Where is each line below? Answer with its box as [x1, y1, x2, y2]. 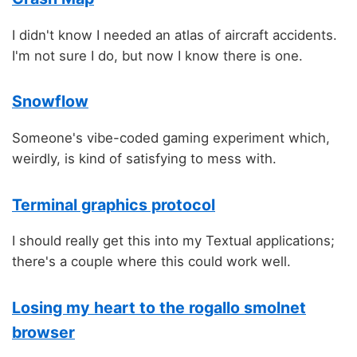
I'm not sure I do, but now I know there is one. [12, 47, 303, 64]
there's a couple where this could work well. [12, 253, 291, 270]
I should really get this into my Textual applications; [12, 233, 335, 249]
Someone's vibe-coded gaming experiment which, [12, 130, 330, 147]
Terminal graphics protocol [12, 194, 215, 214]
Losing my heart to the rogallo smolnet [12, 297, 306, 317]
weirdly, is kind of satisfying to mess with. [12, 151, 277, 167]
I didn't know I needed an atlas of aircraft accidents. [12, 26, 337, 43]
